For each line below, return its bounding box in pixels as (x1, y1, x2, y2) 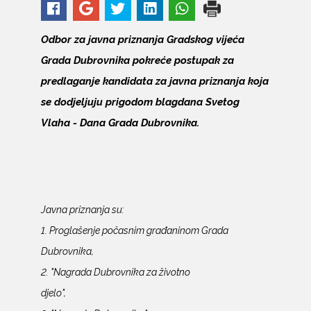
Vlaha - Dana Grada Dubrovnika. (40, 115, 208, 130)
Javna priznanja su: (40, 202, 247, 216)
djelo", (40, 285, 143, 299)
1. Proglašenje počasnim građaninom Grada (40, 223, 228, 237)
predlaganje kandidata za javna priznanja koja (40, 73, 269, 88)
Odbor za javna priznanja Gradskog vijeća (40, 31, 244, 47)
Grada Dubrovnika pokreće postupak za (40, 52, 234, 67)
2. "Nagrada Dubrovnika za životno (40, 264, 190, 278)
